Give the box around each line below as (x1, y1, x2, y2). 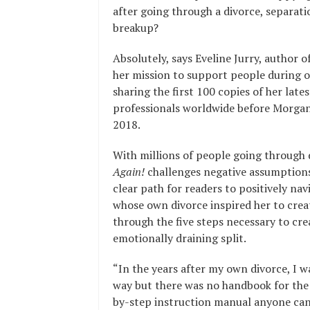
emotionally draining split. (113, 230, 246, 246)
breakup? (113, 20, 158, 35)
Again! (113, 164, 145, 179)
